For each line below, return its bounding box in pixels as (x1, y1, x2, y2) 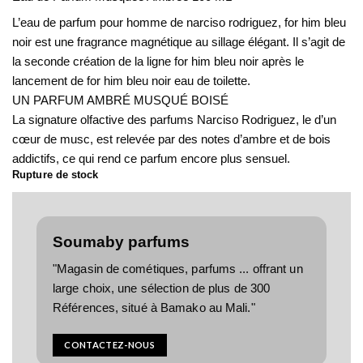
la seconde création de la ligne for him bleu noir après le (12, 53, 304, 68)
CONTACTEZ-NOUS (64, 339, 156, 350)
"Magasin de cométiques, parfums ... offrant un (53, 262, 303, 276)
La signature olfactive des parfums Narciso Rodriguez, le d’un (12, 112, 336, 126)
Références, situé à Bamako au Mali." (53, 301, 255, 315)
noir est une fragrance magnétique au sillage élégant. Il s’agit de (12, 34, 345, 49)
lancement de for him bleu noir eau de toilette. (12, 73, 250, 88)
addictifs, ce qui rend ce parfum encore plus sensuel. (12, 151, 290, 165)
